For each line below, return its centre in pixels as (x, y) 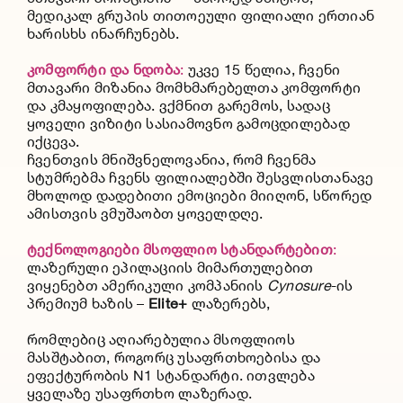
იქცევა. (53, 141)
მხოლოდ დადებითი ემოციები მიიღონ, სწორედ (199, 195)
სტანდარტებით (277, 249)
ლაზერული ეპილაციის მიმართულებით (170, 267)
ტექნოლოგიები (83, 249)
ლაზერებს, (229, 303)
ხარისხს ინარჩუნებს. (103, 33)
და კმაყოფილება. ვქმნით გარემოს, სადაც (178, 105)
